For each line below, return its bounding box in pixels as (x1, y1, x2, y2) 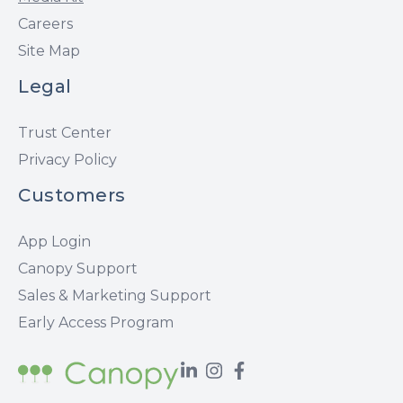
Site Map (18, 41, 80, 59)
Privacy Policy (18, 150, 117, 168)
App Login (18, 232, 91, 250)
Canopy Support (18, 259, 138, 277)
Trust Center (18, 123, 112, 141)
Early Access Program (18, 313, 174, 331)
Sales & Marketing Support (18, 286, 211, 304)
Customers (18, 184, 126, 206)
